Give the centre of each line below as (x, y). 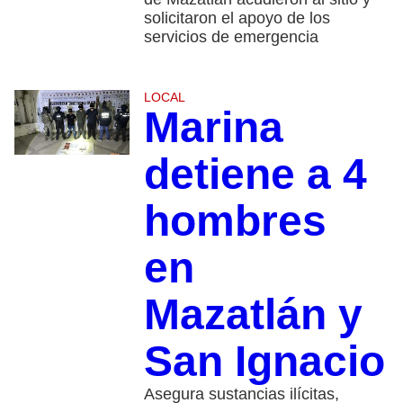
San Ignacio (264, 362)
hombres (235, 221)
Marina (213, 128)
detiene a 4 (255, 175)
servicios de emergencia (231, 37)
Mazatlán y (253, 315)
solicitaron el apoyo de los (237, 18)
